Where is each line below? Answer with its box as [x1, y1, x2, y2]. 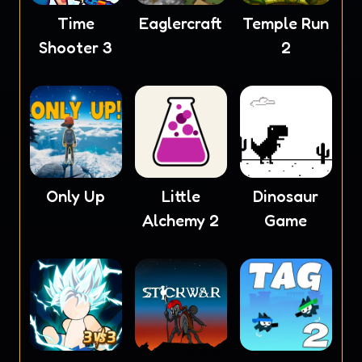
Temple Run [242, 13, 330, 33]
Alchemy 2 [142, 210, 220, 230]
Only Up [46, 186, 106, 206]
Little [161, 186, 200, 206]
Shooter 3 [39, 37, 113, 57]
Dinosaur [253, 186, 319, 206]
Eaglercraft [139, 13, 223, 33]
